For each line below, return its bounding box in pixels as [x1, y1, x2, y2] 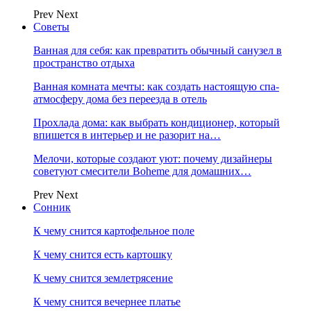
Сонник [33, 201, 71, 213]
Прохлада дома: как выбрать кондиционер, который [33, 117, 280, 128]
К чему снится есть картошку [33, 249, 172, 260]
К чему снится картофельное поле [33, 225, 194, 237]
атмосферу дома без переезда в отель [33, 93, 207, 105]
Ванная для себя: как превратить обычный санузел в [33, 44, 282, 56]
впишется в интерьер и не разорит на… [33, 129, 221, 141]
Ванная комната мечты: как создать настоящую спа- [33, 81, 279, 92]
